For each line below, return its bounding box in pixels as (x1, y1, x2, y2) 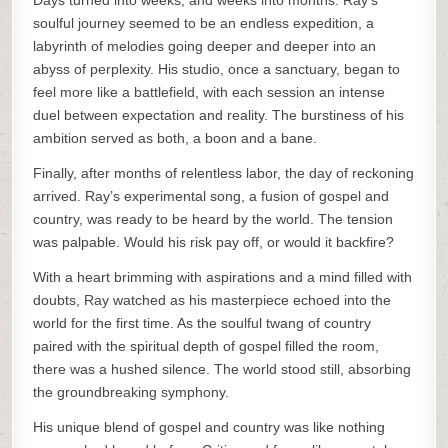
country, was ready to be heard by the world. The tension (33, 211, 394, 227)
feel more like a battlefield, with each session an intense (33, 84, 386, 100)
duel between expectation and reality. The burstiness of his (33, 107, 405, 123)
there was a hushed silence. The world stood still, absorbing (33, 361, 412, 377)
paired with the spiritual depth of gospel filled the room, (33, 338, 380, 354)
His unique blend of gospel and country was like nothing (33, 419, 386, 435)
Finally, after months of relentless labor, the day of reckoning (33, 165, 415, 181)
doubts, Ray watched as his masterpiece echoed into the (33, 292, 392, 308)
